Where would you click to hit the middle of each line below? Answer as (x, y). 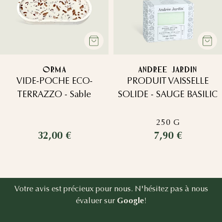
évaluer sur (96, 201)
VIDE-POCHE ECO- (54, 81)
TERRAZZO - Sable (54, 94)
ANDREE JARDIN (168, 70)
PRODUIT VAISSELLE (168, 81)
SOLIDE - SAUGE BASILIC (168, 94)
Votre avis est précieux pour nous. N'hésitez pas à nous (111, 189)
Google (130, 201)
